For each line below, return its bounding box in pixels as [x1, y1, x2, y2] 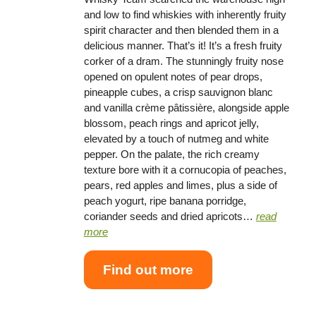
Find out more [102, 262, 193, 277]
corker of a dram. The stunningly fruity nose [83, 55, 284, 67]
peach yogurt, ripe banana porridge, [83, 195, 246, 207]
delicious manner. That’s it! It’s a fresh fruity [83, 39, 282, 51]
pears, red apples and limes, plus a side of [83, 179, 277, 191]
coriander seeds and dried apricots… [83, 210, 256, 222]
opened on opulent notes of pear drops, [83, 71, 262, 83]
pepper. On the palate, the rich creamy [83, 148, 260, 160]
